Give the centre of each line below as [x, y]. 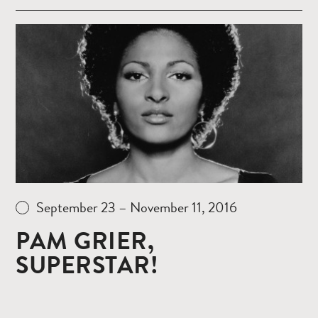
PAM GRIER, [85, 242]
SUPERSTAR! [87, 266]
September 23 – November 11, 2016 [137, 208]
